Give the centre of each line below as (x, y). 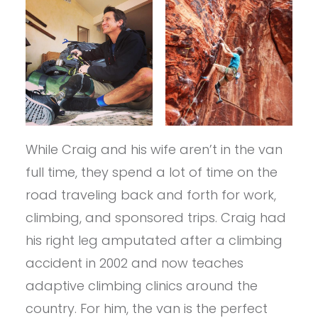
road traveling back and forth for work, (150, 195)
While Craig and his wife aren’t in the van (154, 150)
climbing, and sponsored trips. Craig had (155, 218)
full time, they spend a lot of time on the (151, 172)
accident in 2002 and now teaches (134, 263)
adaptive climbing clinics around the (141, 286)
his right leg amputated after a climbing (154, 241)
